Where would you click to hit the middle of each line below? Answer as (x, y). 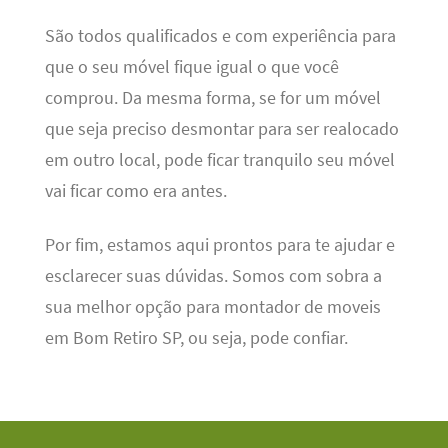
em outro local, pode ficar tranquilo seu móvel (219, 160)
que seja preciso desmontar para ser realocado (221, 129)
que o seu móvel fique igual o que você (191, 67)
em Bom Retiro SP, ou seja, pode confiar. (196, 337)
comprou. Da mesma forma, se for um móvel (212, 98)
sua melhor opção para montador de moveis (212, 306)
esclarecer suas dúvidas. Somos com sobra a (213, 275)
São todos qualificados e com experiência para (220, 36)
